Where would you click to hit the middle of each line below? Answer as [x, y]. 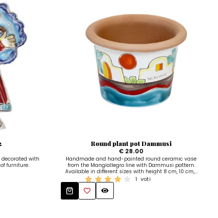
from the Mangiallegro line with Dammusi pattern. [131, 165]
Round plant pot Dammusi [131, 143]
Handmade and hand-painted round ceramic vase [131, 159]
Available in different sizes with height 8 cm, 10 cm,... [131, 171]
